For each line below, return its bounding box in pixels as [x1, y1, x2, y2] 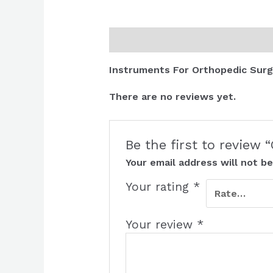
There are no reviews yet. [108, 91, 236, 103]
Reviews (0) [177, 34, 235, 46]
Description [108, 34, 165, 46]
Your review [126, 217, 197, 232]
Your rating [126, 180, 194, 194]
